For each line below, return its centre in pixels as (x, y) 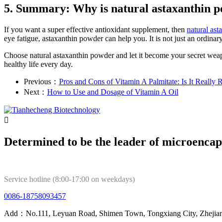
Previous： (41, 81)
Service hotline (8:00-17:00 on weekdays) (69, 179)
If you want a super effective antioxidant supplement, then (95, 29)
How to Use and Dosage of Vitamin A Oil (113, 92)
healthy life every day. (38, 64)
